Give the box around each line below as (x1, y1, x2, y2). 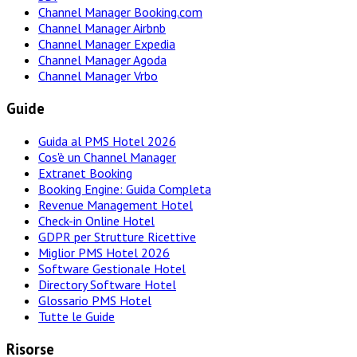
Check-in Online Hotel (38, 212, 155, 229)
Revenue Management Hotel (38, 196, 193, 213)
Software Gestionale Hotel (38, 260, 186, 277)
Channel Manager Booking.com (38, 4, 202, 21)
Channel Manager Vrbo (38, 68, 158, 84)
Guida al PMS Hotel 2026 (38, 132, 176, 149)
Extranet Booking (38, 164, 132, 181)
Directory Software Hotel (38, 276, 176, 292)
